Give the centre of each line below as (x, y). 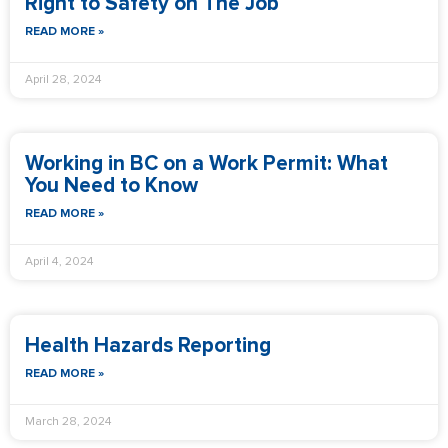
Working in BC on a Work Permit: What (206, 163)
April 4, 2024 (59, 262)
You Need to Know (111, 185)
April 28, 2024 (63, 80)
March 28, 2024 (68, 422)
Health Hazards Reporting (148, 345)
